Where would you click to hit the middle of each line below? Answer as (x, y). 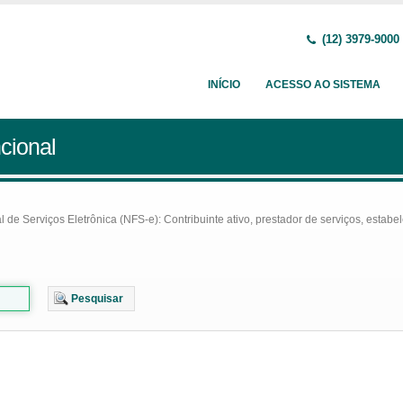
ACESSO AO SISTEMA (323, 85)
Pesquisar (97, 299)
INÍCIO (224, 85)
